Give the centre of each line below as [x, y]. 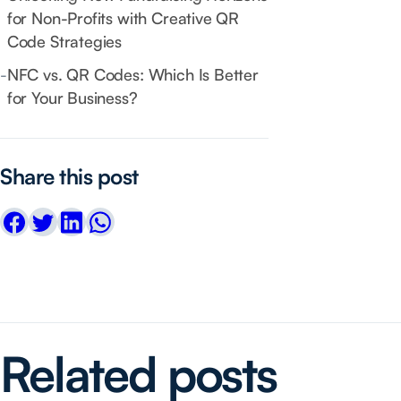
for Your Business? [72, 98]
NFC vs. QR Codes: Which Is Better [132, 75]
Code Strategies [64, 42]
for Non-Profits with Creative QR [123, 18]
